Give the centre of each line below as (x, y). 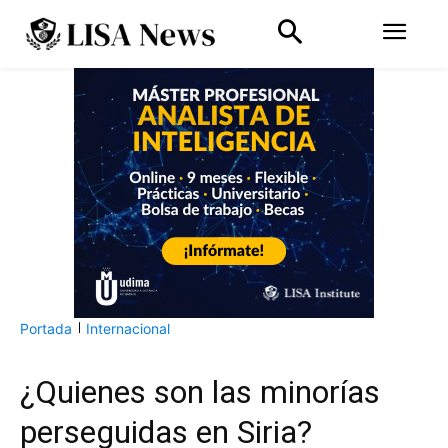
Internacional (128, 328)
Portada (46, 328)
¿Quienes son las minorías (200, 391)
